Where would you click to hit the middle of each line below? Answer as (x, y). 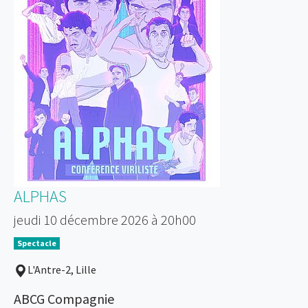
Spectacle (36, 243)
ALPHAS (40, 197)
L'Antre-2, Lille (62, 270)
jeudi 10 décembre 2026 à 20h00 (105, 220)
